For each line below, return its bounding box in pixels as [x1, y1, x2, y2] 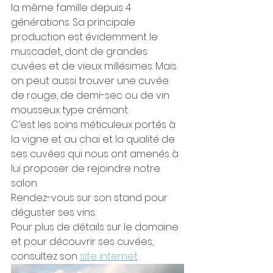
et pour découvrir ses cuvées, [11, 235, 156, 249]
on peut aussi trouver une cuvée [11, 74, 171, 88]
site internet [80, 249, 138, 263]
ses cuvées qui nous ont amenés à [11, 147, 181, 161]
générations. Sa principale [11, 15, 138, 29]
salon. [11, 176, 38, 190]
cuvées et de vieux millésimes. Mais [11, 59, 179, 73]
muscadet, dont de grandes [11, 44, 150, 58]
